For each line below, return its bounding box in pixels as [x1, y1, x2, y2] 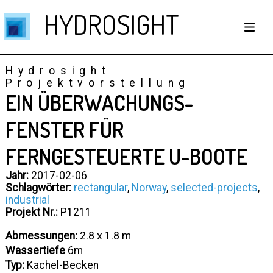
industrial [5, 193, 49, 206]
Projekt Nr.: [5, 205, 58, 218]
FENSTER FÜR [5, 115, 124, 143]
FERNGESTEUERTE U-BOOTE [5, 142, 247, 169]
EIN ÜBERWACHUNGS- [5, 88, 193, 116]
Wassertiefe [5, 244, 65, 257]
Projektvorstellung [5, 76, 191, 89]
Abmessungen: [5, 230, 77, 243]
